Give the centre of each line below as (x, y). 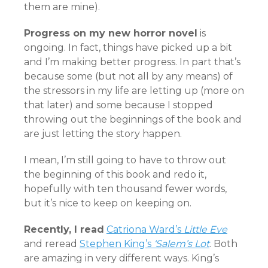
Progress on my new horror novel (111, 33)
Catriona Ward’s (145, 229)
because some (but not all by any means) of (128, 76)
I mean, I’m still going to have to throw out (125, 160)
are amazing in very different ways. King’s (121, 258)
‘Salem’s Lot (182, 244)
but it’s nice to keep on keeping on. (108, 203)
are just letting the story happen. (103, 134)
